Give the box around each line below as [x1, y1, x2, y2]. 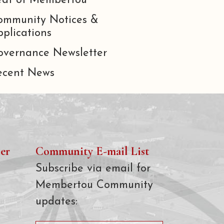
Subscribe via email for [35, 163, 150, 175]
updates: [35, 196, 77, 208]
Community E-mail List [35, 144, 149, 159]
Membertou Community [35, 179, 153, 191]
